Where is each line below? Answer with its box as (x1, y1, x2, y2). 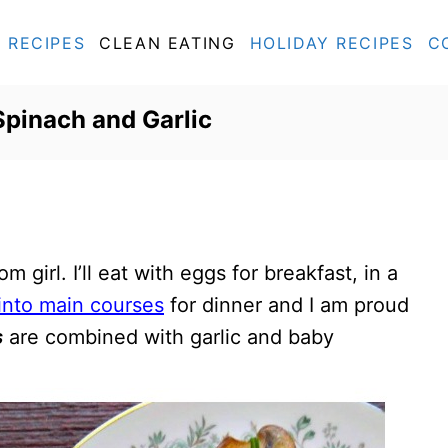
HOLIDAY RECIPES (249, 32, 414, 53)
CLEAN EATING (99, 32, 236, 53)
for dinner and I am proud (164, 293, 409, 317)
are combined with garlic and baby (3, 325, 334, 349)
